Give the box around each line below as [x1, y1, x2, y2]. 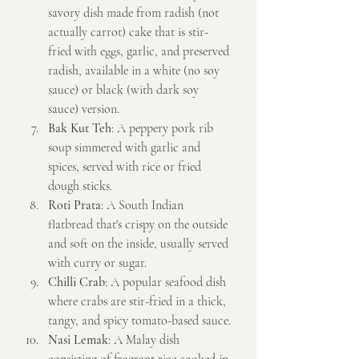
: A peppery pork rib [111, 120, 216, 137]
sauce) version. [48, 101, 119, 118]
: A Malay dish [108, 332, 183, 349]
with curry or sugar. [48, 255, 147, 272]
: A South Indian [101, 197, 187, 214]
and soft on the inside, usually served [48, 236, 232, 252]
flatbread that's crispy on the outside [48, 216, 231, 233]
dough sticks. [48, 178, 112, 195]
